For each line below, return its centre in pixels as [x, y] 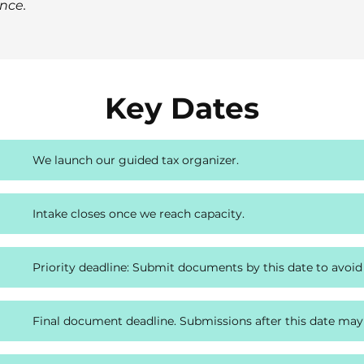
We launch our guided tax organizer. [136, 160]
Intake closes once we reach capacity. [139, 214]
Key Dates [182, 108]
